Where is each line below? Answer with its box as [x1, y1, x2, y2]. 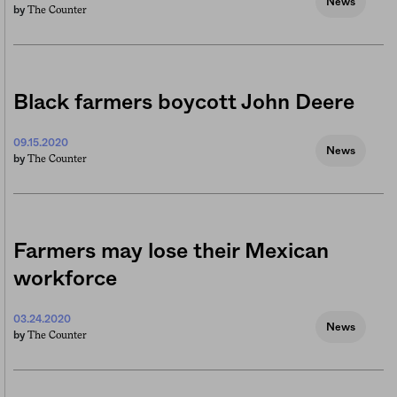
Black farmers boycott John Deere [13, 91, 354, 113]
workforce [13, 268, 117, 290]
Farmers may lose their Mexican [13, 240, 329, 262]
